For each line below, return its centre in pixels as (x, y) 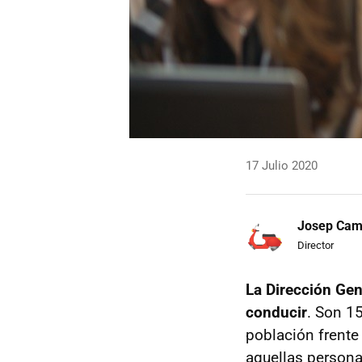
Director (316, 245)
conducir (276, 312)
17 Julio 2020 (282, 166)
